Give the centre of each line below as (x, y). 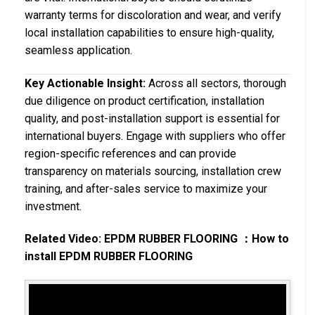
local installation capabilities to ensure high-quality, (149, 33)
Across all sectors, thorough (216, 84)
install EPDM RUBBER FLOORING (109, 256)
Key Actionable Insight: (85, 84)
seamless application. (78, 51)
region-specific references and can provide (130, 154)
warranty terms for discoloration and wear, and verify (153, 15)
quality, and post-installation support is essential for (152, 119)
